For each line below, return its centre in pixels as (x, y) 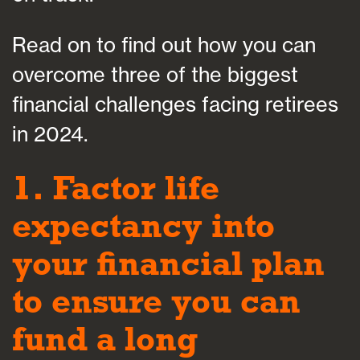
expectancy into (143, 225)
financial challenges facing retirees (175, 104)
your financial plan (168, 263)
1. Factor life (116, 187)
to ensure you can (156, 301)
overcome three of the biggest (155, 74)
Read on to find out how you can (164, 44)
